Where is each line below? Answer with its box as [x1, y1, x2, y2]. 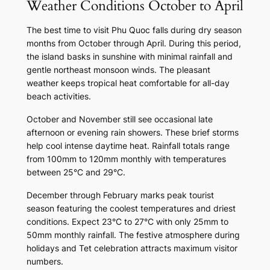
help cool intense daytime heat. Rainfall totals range [26, 140, 230, 151]
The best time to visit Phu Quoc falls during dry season [26, 25, 242, 36]
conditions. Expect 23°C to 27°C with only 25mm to [26, 216, 228, 227]
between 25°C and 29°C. [26, 167, 125, 178]
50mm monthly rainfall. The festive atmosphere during [26, 230, 240, 240]
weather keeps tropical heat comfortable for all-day [26, 78, 230, 89]
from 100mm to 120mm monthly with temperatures [26, 154, 226, 165]
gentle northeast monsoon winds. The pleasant [26, 64, 210, 75]
